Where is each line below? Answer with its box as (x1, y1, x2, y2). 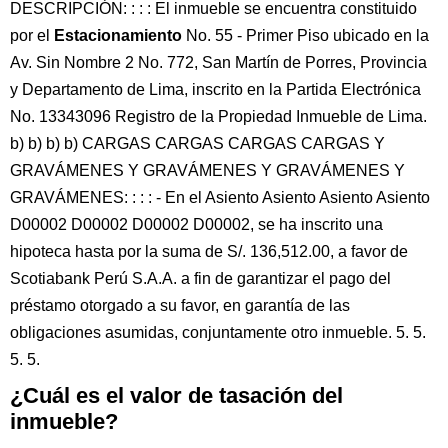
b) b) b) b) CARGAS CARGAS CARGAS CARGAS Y (10, 135, 385, 152)
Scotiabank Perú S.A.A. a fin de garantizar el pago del (10, 270, 391, 287)
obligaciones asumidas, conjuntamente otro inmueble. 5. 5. (10, 324, 426, 341)
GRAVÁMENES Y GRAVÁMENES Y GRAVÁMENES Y (10, 162, 405, 179)
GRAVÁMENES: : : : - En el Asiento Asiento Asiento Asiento (10, 189, 430, 206)
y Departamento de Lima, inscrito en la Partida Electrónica (10, 81, 421, 98)
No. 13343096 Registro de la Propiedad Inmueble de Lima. (10, 108, 427, 125)
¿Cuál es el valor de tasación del (10, 383, 343, 408)
